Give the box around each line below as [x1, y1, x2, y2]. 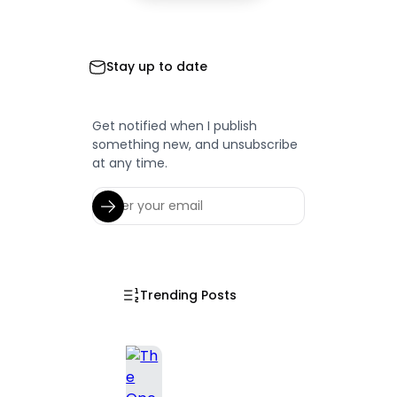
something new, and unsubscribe [92, 136, 299, 154]
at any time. [92, 154, 168, 173]
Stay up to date [106, 58, 208, 76]
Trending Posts [140, 285, 237, 304]
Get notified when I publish [92, 117, 258, 136]
